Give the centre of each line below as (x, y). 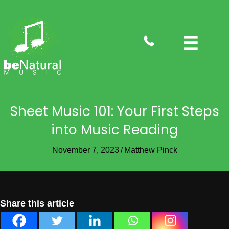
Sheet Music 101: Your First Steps (114, 111)
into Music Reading (114, 130)
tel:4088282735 (167, 34)
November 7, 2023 (85, 150)
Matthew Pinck (151, 150)
